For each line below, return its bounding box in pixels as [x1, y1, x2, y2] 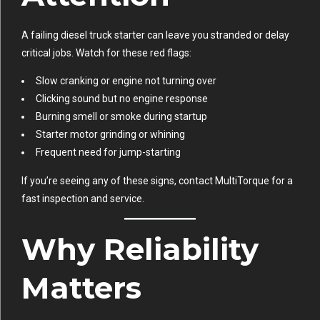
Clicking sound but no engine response [36, 92, 208, 104]
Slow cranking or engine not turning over [36, 74, 216, 86]
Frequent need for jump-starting [36, 146, 181, 158]
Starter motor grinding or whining [36, 128, 185, 140]
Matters [21, 269, 141, 306]
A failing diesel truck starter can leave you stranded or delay [21, 29, 289, 41]
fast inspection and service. [21, 192, 144, 204]
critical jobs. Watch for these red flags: [21, 46, 191, 59]
